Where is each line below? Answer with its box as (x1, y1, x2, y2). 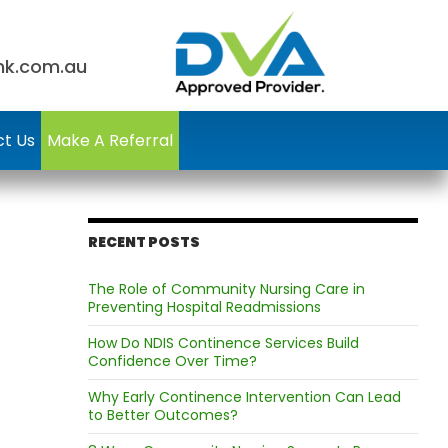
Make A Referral (47, 129, 173, 152)
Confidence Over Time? (87, 351, 257, 371)
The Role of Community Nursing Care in (87, 279, 365, 299)
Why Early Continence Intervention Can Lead (87, 387, 401, 407)
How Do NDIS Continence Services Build (87, 333, 359, 353)
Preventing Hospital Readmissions (87, 297, 321, 317)
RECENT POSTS (87, 232, 200, 252)
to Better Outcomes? (87, 405, 238, 425)
